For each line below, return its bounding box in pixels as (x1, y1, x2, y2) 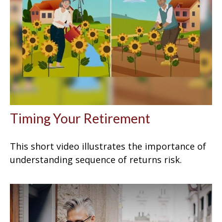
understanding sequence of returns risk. (10, 153, 182, 166)
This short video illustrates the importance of (10, 140, 206, 152)
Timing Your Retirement (10, 110, 150, 126)
